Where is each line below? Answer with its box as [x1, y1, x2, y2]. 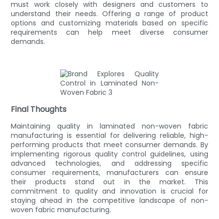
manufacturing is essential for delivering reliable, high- [11, 130, 208, 140]
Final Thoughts [11, 103, 67, 115]
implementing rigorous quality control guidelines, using [11, 149, 208, 159]
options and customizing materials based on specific [11, 18, 208, 28]
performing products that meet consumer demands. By [11, 139, 208, 150]
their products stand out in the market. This [11, 176, 208, 187]
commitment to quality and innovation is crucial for [11, 186, 208, 196]
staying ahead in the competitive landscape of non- [11, 195, 208, 205]
